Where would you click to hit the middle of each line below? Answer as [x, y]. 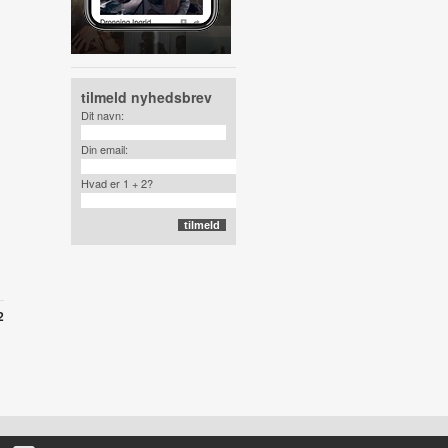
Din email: [104, 149]
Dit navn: [102, 115]
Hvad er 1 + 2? [116, 183]
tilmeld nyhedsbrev [146, 97]
